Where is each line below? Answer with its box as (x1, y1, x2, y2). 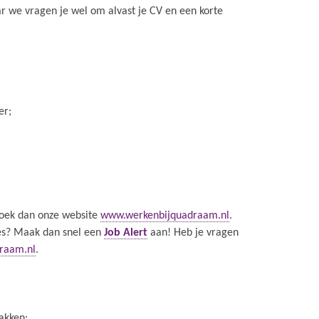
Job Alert (104, 227, 147, 239)
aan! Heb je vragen (147, 227, 239, 239)
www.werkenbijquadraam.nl (100, 210, 229, 221)
